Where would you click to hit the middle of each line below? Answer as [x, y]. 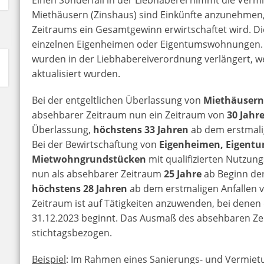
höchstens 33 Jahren [141, 129]
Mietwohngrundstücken [89, 159]
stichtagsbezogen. [72, 232]
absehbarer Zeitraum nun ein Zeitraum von [130, 115]
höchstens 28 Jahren [80, 188]
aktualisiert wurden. [76, 73]
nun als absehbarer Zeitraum [98, 174]
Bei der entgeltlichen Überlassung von [118, 100]
